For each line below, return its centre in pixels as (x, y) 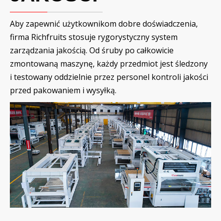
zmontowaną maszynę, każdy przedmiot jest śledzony (109, 63)
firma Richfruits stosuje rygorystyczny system (94, 37)
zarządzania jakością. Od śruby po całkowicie (92, 50)
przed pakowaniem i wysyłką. (64, 90)
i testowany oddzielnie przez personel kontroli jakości (109, 77)
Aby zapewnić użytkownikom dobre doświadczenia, (104, 23)
